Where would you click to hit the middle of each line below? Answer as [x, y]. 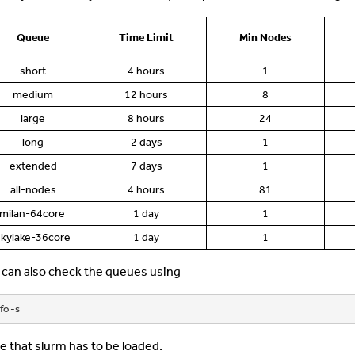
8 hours [146, 119]
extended [33, 166]
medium [33, 95]
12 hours [146, 95]
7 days [146, 166]
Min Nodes [265, 38]
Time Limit [146, 38]
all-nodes [33, 190]
